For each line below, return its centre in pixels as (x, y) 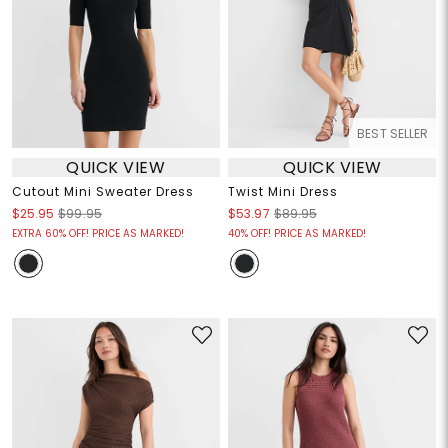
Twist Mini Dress (283, 192)
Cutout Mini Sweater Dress (102, 192)
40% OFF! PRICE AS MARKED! (297, 234)
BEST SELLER (393, 134)
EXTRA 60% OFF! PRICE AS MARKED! (97, 234)
